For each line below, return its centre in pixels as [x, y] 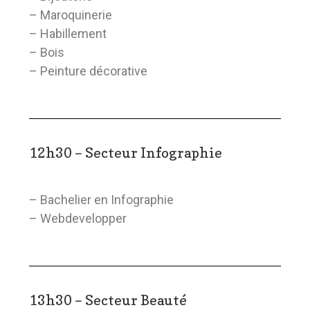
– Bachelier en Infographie [102, 200]
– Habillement [68, 34]
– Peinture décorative [89, 71]
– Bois [47, 53]
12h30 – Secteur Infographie [126, 153]
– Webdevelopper [78, 219]
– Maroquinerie [71, 15]
